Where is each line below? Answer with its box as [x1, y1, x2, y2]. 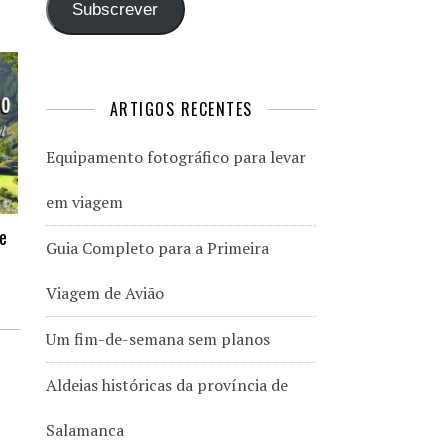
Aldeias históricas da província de [46, 373, 288, 396]
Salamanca [46, 418, 124, 441]
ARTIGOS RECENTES [109, 96, 253, 121]
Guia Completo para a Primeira [46, 236, 269, 259]
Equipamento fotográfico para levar [46, 145, 306, 168]
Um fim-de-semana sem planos [46, 327, 270, 350]
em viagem [46, 190, 123, 213]
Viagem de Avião [46, 281, 164, 304]
